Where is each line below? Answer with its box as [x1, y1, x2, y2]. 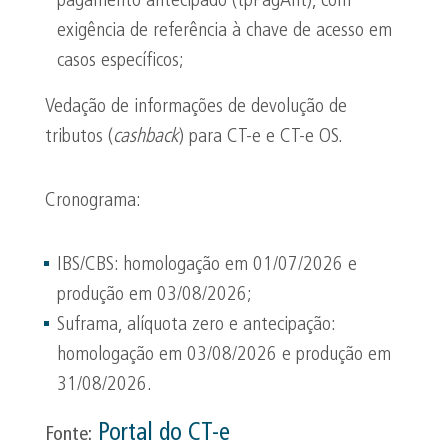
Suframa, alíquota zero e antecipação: [57, 315, 335, 335]
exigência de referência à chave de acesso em [57, 21, 392, 41]
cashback [113, 127, 179, 147]
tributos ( [45, 127, 113, 147]
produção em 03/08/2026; [57, 285, 252, 305]
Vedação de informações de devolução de [45, 97, 347, 117]
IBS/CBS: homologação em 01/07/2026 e [57, 255, 357, 275]
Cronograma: [45, 191, 141, 211]
